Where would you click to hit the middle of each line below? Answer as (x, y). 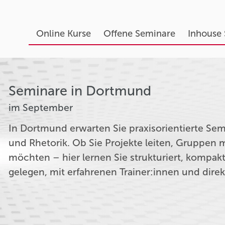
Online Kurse (63, 34)
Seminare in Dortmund (80, 91)
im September (41, 107)
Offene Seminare (139, 34)
